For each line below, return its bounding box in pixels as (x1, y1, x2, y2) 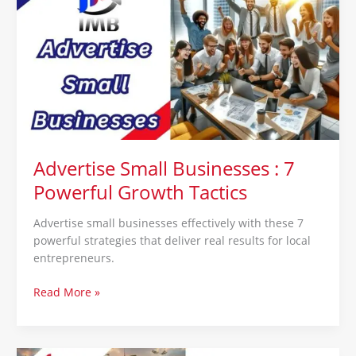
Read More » (33, 284, 100, 300)
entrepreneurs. (33, 250, 114, 266)
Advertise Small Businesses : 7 (33, 155, 295, 181)
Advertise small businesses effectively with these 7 (33, 215, 304, 231)
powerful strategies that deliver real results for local (33, 233, 311, 249)
